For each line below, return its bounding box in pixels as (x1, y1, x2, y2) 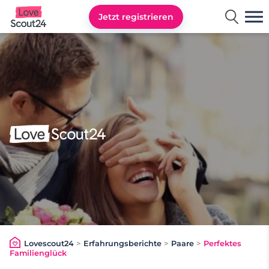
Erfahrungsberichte (83, 239, 162, 249)
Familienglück (10, 249, 67, 258)
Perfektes (203, 239, 241, 249)
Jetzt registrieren (98, 11, 174, 22)
